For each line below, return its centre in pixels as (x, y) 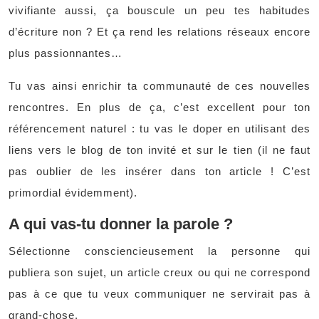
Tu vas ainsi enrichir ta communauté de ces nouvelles (159, 86)
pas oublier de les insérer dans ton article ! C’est (159, 171)
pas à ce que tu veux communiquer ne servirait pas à (159, 294)
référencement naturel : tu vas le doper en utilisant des (159, 129)
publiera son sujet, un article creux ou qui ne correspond (159, 272)
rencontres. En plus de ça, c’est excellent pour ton (159, 107)
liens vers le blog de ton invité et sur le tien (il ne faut (159, 150)
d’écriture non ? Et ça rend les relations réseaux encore (159, 32)
